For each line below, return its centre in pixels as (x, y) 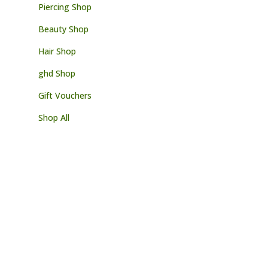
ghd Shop (57, 73)
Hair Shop (57, 51)
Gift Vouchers (65, 95)
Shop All (54, 117)
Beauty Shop (64, 29)
